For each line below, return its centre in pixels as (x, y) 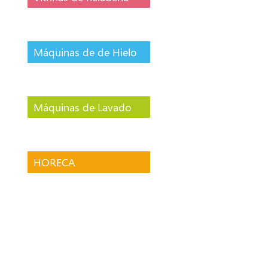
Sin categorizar (68, 217)
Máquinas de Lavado (83, 107)
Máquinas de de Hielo (86, 52)
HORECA (55, 162)
